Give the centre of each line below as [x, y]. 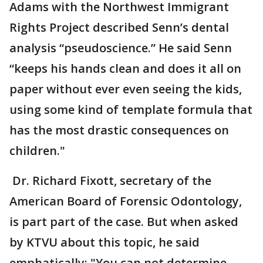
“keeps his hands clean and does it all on [125, 68]
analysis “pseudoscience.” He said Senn [121, 48]
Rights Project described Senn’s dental [119, 27]
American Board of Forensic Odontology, [126, 201]
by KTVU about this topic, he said [104, 242]
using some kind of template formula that [131, 109]
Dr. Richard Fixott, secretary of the [110, 181]
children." [37, 151]
